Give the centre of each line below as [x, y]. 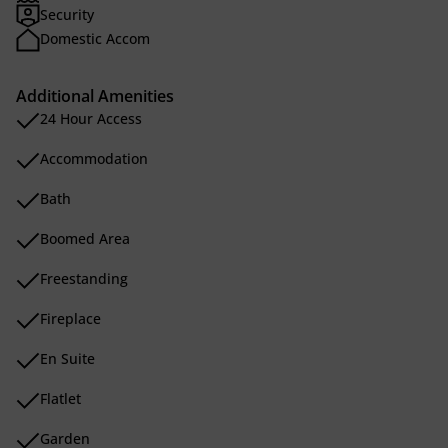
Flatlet [60, 398]
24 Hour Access [91, 118]
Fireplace [70, 318]
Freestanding [84, 278]
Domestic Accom [95, 38]
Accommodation [94, 158]
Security [67, 14]
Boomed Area [85, 238]
